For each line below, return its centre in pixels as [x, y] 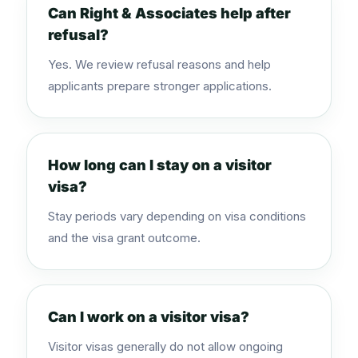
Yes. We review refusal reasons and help [159, 64]
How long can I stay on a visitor [160, 165]
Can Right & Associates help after [169, 13]
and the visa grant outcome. [124, 238]
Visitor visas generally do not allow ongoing [165, 346]
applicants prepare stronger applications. [160, 86]
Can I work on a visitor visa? [149, 317]
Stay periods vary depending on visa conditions [177, 216]
